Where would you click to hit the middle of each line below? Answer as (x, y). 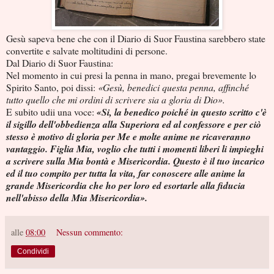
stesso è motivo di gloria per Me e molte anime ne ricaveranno (128, 136)
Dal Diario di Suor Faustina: (60, 62)
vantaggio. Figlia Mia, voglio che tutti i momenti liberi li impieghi (135, 148)
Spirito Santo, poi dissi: (52, 87)
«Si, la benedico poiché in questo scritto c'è (182, 112)
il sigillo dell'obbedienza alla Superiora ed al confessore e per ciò (134, 124)
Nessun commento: (90, 232)
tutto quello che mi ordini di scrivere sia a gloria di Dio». (116, 99)
